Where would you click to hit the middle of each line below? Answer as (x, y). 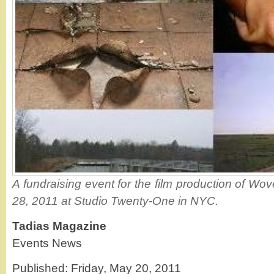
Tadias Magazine (59, 226)
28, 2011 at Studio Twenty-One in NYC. (115, 201)
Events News (47, 243)
